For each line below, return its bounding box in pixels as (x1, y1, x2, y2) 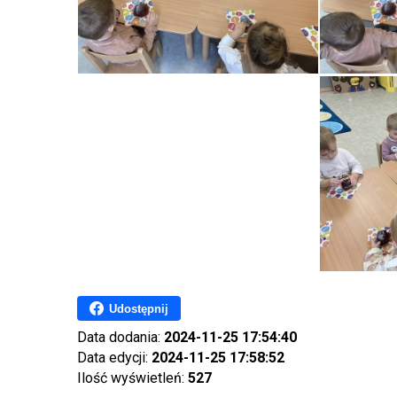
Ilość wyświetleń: (77, 370, 188, 386)
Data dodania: (77, 329, 164, 346)
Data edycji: (77, 349, 152, 366)
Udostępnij (109, 301, 168, 315)
